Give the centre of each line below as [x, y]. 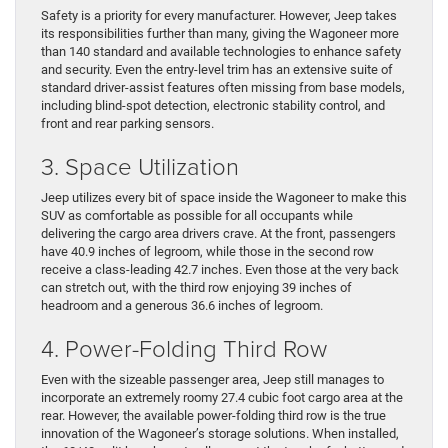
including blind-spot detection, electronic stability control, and [213, 106]
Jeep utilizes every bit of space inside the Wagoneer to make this [224, 198]
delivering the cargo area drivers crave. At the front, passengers [218, 234]
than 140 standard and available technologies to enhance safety [221, 52]
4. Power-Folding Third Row [184, 348]
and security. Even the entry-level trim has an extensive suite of [217, 70]
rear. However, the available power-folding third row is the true [213, 416]
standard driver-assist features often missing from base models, [223, 88]
